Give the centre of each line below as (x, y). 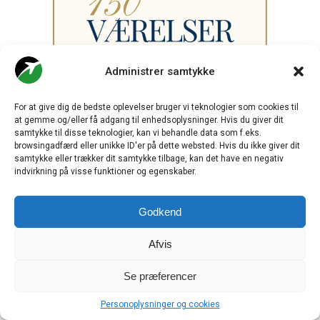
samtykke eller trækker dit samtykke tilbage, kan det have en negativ (149, 159)
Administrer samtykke (160, 71)
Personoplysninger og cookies (160, 304)
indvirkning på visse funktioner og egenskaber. (105, 171)
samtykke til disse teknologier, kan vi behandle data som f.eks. (138, 133)
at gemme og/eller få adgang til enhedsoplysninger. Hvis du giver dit (149, 120)
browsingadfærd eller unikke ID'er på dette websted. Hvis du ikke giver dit (157, 146)
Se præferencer (160, 276)
